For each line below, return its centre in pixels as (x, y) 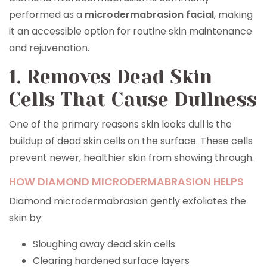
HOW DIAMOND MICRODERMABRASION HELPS (126, 182)
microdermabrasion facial (149, 15)
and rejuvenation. (49, 48)
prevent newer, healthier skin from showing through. (131, 158)
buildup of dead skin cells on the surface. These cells (131, 141)
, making (233, 15)
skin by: (26, 218)
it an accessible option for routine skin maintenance (131, 31)
